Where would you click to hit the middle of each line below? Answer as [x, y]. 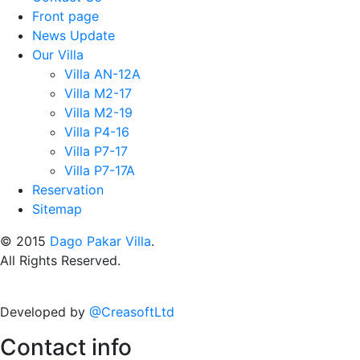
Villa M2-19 [98, 112]
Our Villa [58, 54]
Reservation [68, 189]
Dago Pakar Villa [100, 241]
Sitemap [57, 209]
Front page [65, 16]
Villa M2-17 [98, 93]
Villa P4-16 [97, 131]
